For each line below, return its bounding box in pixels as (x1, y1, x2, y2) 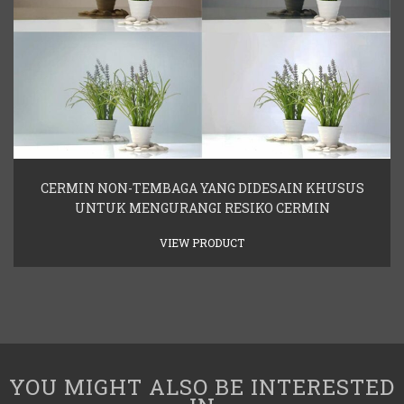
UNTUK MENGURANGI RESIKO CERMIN (74, 198, 330, 216)
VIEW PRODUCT (160, 234, 244, 250)
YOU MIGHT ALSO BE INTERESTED (9, 372, 395, 401)
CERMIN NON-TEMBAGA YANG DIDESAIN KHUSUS (40, 179, 364, 197)
